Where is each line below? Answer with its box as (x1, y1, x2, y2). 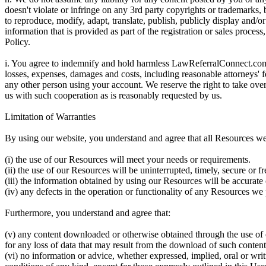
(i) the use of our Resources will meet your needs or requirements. (5, 154, 251, 164)
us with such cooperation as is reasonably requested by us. (5, 90, 222, 100)
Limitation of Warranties (5, 111, 96, 122)
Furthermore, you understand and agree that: (5, 207, 170, 218)
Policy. (5, 36, 30, 47)
